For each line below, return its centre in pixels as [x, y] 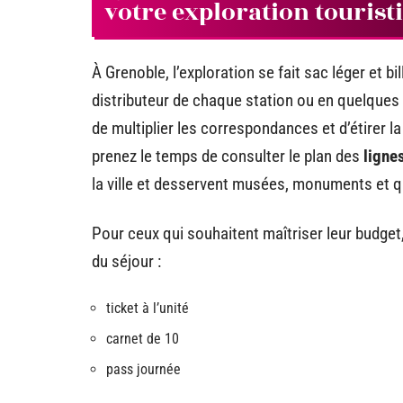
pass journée [143, 369]
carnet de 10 [143, 338]
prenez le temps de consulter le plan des [228, 156]
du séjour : [126, 261]
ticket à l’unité [148, 308]
